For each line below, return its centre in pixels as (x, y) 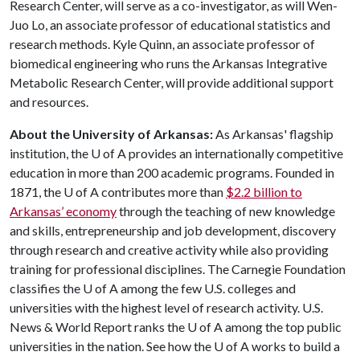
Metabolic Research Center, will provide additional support (172, 82)
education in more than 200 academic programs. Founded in (172, 172)
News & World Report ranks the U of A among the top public (176, 327)
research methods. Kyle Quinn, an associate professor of (162, 44)
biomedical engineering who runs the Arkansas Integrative (168, 63)
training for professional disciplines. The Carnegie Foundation (178, 269)
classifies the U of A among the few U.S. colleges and (153, 288)
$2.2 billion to (264, 192)
